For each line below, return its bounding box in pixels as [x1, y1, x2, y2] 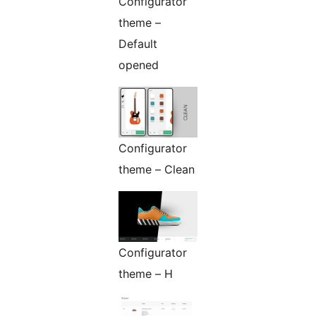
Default [119, 37, 157, 51]
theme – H [119, 267, 173, 281]
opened [119, 58, 159, 73]
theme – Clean [119, 162, 195, 177]
